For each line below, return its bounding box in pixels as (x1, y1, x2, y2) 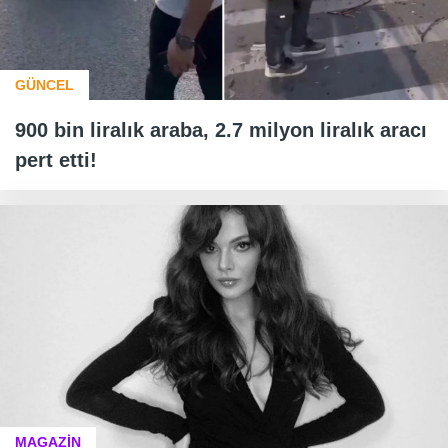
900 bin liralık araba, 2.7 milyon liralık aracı (15, 119, 427, 142)
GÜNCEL (15, 77, 74, 94)
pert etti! (15, 149, 97, 172)
